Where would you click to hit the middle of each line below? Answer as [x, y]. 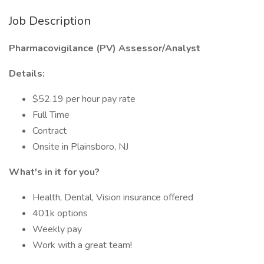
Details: [27, 74]
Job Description [50, 21]
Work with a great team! [82, 245]
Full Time [51, 115]
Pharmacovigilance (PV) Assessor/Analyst [105, 48]
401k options [60, 213]
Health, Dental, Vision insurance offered [113, 197]
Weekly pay [57, 229]
